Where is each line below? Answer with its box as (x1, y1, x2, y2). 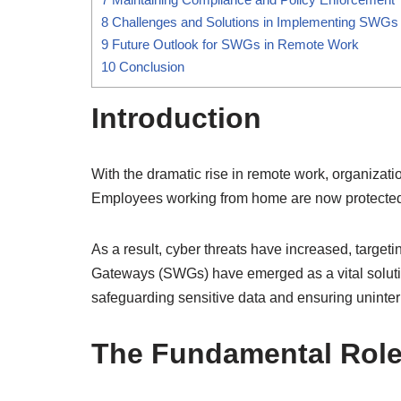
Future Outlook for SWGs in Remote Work (108, 36, 359, 52)
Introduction (91, 101, 261, 134)
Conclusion (115, 58, 184, 74)
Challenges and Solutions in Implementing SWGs (108, 13, 398, 30)
